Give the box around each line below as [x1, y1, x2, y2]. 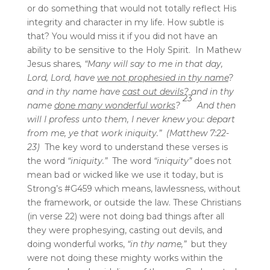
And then [194, 99, 236, 111]
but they [188, 238, 227, 250]
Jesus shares [27, 58, 80, 69]
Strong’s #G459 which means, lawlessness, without [27, 183, 240, 194]
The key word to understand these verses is [39, 141, 228, 152]
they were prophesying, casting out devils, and [27, 224, 222, 236]
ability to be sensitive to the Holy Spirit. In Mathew [27, 44, 241, 55]
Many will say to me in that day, [87, 58, 223, 69]
